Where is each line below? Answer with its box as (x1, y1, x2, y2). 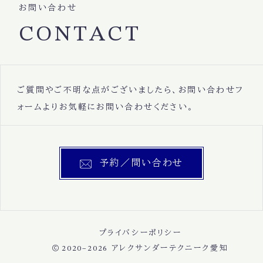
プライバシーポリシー (99, 228, 182, 237)
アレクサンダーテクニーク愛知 (111, 244, 229, 252)
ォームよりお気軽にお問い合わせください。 (16, 103, 194, 112)
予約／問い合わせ (99, 157, 184, 167)
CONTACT (19, 24, 141, 46)
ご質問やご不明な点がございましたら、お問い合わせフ (16, 86, 244, 95)
